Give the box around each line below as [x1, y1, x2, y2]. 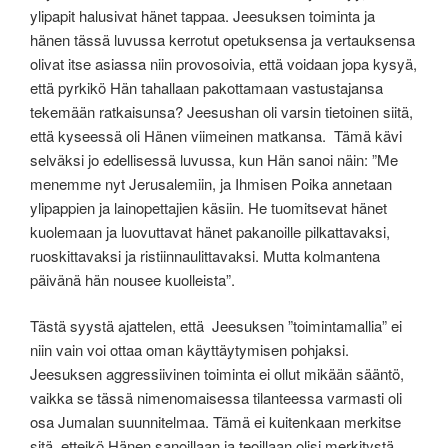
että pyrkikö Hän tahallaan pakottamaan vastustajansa [30, 76, 383, 98]
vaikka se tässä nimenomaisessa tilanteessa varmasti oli [30, 387, 402, 409]
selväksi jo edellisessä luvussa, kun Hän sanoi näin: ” [30, 148, 377, 170]
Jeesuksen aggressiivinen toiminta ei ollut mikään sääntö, [30, 363, 404, 385]
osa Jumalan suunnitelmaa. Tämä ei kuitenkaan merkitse [30, 411, 401, 433]
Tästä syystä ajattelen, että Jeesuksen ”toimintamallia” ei [30, 315, 402, 337]
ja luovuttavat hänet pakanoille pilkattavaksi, [106, 220, 390, 242]
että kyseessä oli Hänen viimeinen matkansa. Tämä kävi [30, 124, 402, 146]
